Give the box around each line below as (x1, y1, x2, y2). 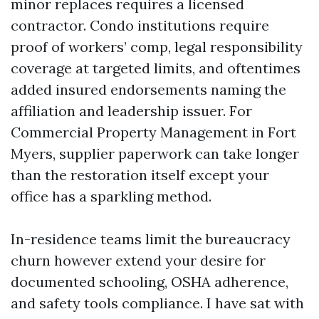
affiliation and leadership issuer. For (11, 102, 252, 120)
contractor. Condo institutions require (11, 16, 269, 34)
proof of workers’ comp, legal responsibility (11, 38, 303, 56)
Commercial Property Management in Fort (11, 123, 296, 141)
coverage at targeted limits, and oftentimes (11, 59, 300, 77)
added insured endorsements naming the (11, 80, 286, 98)
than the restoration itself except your (11, 166, 269, 184)
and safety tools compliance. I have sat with (11, 294, 304, 312)
